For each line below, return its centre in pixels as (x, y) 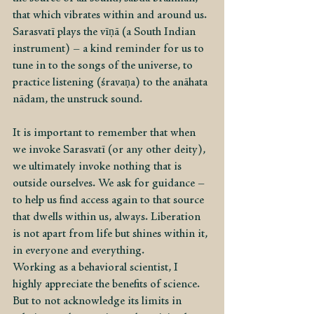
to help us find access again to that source (110, 200)
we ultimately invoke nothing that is (98, 167)
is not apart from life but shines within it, (111, 234)
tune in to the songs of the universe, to (104, 66)
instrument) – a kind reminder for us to (110, 49)
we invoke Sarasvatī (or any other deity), (110, 150)
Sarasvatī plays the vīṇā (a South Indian (105, 32)
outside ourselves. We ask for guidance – (110, 184)
